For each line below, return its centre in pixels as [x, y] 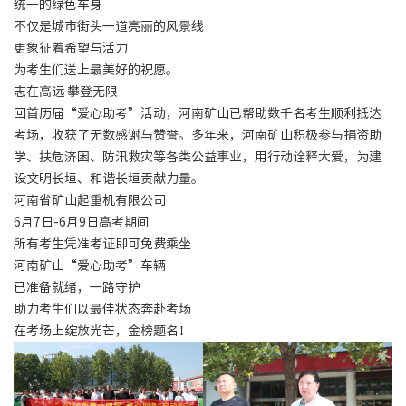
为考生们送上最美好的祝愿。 [96, 69]
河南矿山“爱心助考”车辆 [90, 265]
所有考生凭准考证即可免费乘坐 [102, 243]
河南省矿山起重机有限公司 [90, 200]
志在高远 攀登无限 [66, 91]
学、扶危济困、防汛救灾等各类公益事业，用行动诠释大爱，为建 [198, 156]
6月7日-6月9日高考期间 [82, 222]
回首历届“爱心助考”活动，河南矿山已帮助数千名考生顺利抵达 [198, 113]
